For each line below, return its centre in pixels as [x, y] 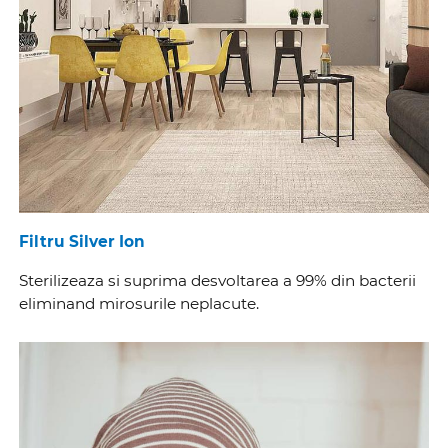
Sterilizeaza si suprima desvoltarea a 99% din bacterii [218, 280]
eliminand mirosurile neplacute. [139, 303]
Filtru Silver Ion [82, 242]
